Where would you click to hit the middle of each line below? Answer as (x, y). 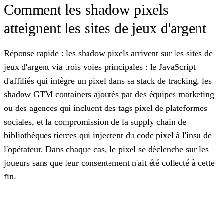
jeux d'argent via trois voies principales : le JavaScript (100, 67)
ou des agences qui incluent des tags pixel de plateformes (106, 108)
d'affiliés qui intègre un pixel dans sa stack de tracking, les (108, 80)
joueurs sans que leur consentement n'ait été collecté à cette (109, 163)
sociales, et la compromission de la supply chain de (95, 121)
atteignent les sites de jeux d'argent (105, 28)
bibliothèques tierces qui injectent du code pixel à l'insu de (108, 135)
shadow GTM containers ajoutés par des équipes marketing (109, 94)
